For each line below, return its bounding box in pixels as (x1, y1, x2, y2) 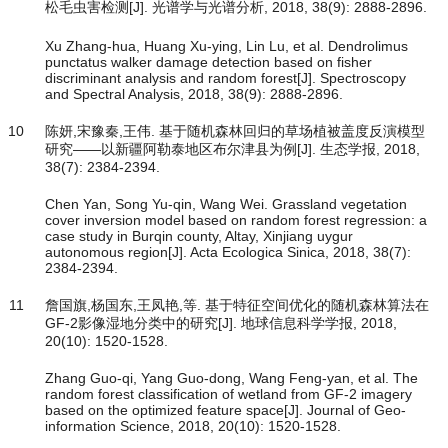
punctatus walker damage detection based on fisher (45, 54, 372, 71)
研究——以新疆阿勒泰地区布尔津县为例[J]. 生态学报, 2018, (45, 141, 420, 158)
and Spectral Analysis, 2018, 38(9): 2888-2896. (45, 86, 343, 103)
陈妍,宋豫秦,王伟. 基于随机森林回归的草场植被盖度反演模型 (45, 123, 425, 140)
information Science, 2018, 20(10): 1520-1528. (45, 418, 341, 435)
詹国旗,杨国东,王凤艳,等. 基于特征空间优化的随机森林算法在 (45, 297, 429, 314)
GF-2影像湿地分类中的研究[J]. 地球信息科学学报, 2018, (45, 315, 397, 332)
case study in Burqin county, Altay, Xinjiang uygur (45, 228, 353, 245)
